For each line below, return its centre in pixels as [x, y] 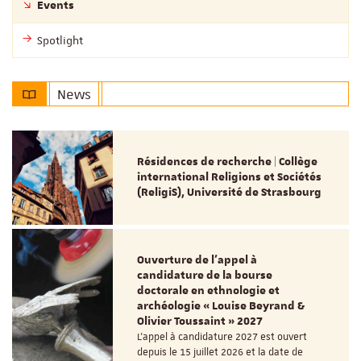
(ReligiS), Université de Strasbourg [230, 193]
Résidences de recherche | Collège [228, 162]
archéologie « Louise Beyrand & [221, 307]
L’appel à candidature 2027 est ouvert [222, 337]
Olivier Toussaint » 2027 [200, 322]
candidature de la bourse [205, 276]
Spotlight [60, 40]
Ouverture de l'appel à [197, 261]
